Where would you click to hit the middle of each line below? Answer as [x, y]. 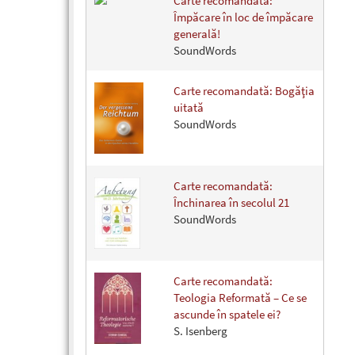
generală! [197, 34]
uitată [189, 108]
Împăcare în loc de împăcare [243, 17]
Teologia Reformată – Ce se [240, 298]
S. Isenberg [200, 331]
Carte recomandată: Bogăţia [244, 91]
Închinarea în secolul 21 [231, 203]
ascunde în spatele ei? [227, 315]
